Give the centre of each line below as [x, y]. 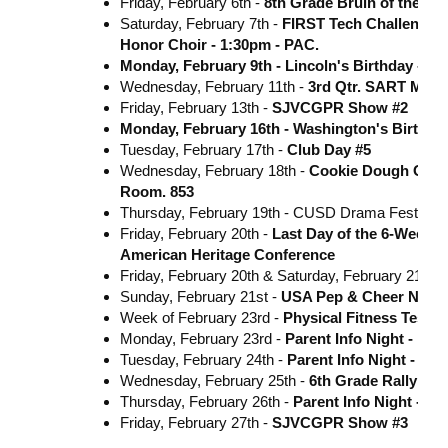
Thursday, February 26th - [206, 401]
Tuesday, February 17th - [203, 149]
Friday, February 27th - [195, 422]
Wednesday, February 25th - [214, 380]
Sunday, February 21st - [200, 296]
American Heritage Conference [227, 254]
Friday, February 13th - [195, 107]
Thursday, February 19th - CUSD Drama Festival [279, 212]
